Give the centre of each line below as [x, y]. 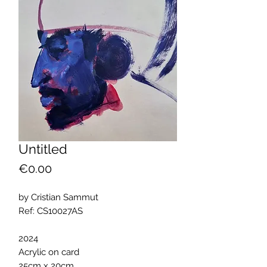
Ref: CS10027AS [51, 211]
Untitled [43, 149]
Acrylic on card [49, 252]
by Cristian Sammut [58, 197]
